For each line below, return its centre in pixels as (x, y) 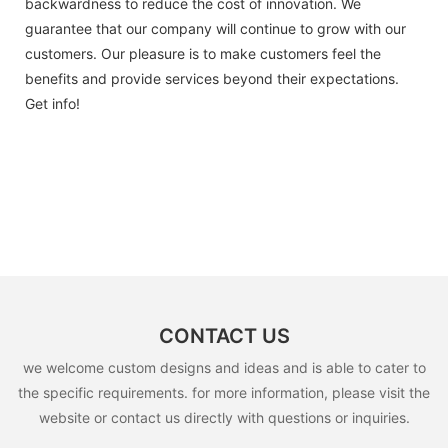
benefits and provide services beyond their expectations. (212, 79)
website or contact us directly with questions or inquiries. (224, 418)
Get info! (52, 104)
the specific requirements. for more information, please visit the (224, 393)
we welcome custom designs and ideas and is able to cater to (224, 368)
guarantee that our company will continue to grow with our (215, 29)
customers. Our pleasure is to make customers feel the (203, 54)
